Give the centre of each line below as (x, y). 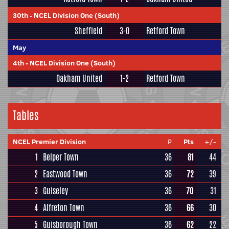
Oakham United (79, 78)
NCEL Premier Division (49, 142)
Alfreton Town (64, 208)
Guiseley (55, 191)
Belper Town (61, 157)
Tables (26, 116)
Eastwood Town (65, 174)
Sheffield (88, 31)
